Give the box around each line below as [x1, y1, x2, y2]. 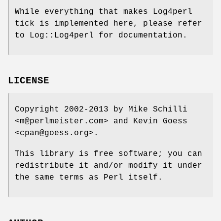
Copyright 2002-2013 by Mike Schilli [15, 105, 187, 114]
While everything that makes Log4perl [15, 7, 192, 16]
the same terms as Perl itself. [15, 173, 163, 183]
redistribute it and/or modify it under [15, 161, 202, 171]
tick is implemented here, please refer [15, 19, 202, 28]
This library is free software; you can [15, 149, 202, 159]
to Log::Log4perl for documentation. [15, 31, 187, 40]
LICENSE [8, 75, 49, 87]
